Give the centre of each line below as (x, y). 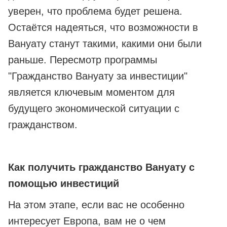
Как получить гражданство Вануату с (101, 167)
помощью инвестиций (64, 184)
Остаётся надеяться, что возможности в (103, 28)
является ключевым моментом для (91, 92)
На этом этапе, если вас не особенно (96, 205)
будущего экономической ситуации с (94, 109)
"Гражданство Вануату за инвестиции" (98, 76)
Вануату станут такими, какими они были (105, 44)
